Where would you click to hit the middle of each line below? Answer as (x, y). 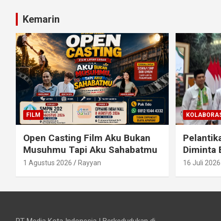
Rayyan (90, 163)
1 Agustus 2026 (48, 163)
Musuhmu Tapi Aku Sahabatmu (90, 149)
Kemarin (41, 19)
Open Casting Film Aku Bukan (87, 138)
